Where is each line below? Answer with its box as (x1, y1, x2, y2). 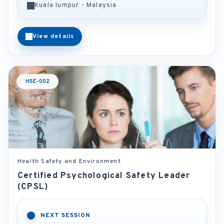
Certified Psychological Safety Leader (17, 170, 190, 181)
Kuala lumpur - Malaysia (34, 1, 117, 9)
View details (32, 32, 74, 40)
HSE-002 (25, 78, 49, 85)
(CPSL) (17, 181, 48, 192)
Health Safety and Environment (17, 157, 121, 165)
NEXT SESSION (40, 211, 90, 219)
